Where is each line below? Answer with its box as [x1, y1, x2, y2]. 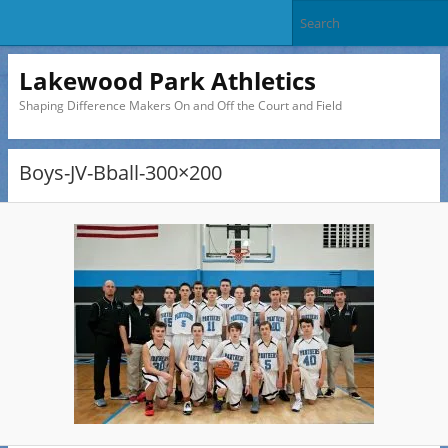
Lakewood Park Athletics [18, 63, 316, 97]
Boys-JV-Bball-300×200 [18, 159, 222, 187]
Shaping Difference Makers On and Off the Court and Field [18, 96, 342, 114]
